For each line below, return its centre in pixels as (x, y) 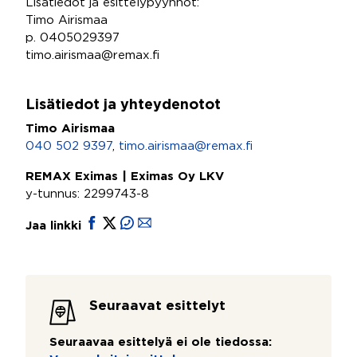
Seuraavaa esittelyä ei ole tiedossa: (161, 342)
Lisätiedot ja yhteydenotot (123, 105)
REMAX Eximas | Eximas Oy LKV (125, 177)
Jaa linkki (55, 226)
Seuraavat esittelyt (157, 306)
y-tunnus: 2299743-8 (87, 194)
